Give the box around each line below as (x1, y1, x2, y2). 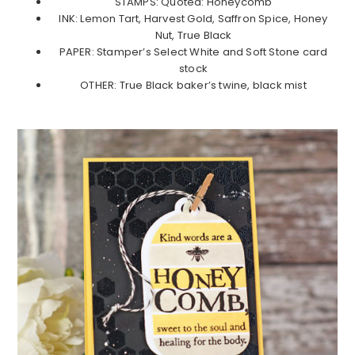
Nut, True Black (155, 27, 232, 43)
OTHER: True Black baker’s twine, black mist (80, 77, 307, 93)
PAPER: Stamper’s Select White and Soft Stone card (59, 44, 328, 59)
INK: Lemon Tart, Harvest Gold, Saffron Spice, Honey (59, 10, 328, 26)
